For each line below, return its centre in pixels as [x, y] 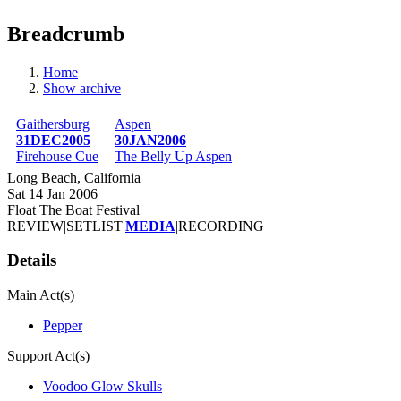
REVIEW [35, 226]
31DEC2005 [53, 140]
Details [32, 260]
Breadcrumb [66, 34]
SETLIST [94, 226]
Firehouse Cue [57, 156]
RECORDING [221, 226]
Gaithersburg [53, 124]
